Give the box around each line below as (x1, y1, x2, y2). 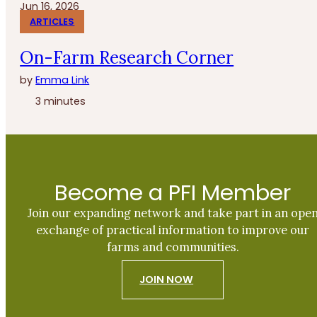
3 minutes (33, 93, 86, 108)
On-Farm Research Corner (20, 45, 234, 69)
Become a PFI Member (54, 178, 292, 209)
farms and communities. (106, 240, 239, 255)
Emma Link (35, 72, 90, 87)
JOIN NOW (139, 272, 194, 287)
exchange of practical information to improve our (36, 223, 310, 238)
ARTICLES (30, 16, 75, 28)
